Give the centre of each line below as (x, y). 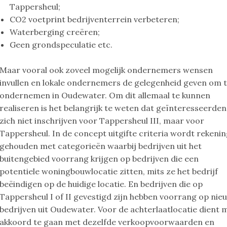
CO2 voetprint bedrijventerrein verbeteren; (95, 20)
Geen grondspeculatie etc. (61, 45)
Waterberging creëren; (55, 32)
